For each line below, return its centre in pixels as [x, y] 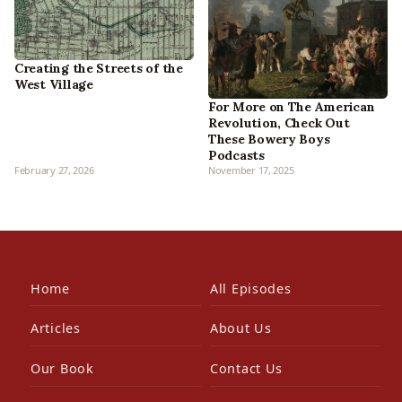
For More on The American [292, 106]
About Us [241, 328]
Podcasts [236, 155]
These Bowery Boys [269, 139]
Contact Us [247, 368]
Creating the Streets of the [99, 68]
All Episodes [251, 288]
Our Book [62, 368]
